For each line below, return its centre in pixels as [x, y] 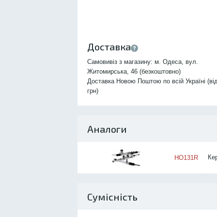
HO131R [186, 157]
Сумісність [112, 196]
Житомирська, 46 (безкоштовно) [134, 71]
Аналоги [107, 129]
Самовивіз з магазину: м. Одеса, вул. [143, 62]
